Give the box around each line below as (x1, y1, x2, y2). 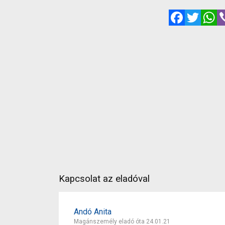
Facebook (185, 8, 219, 18)
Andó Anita (74, 206, 111, 216)
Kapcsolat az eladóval (59, 173, 150, 184)
